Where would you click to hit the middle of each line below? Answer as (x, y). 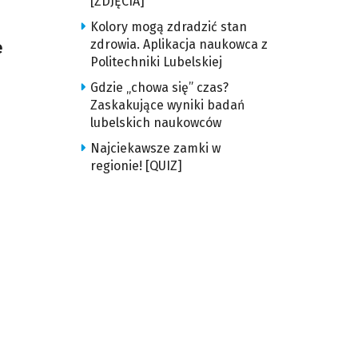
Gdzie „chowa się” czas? (159, 88)
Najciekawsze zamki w (155, 148)
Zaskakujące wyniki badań (167, 105)
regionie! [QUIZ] (136, 166)
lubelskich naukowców (155, 123)
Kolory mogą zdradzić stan (168, 27)
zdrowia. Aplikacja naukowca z (179, 44)
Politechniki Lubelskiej (156, 62)
